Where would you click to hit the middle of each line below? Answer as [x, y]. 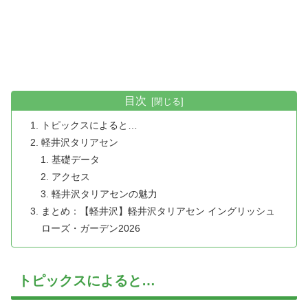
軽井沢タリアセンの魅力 [104, 194]
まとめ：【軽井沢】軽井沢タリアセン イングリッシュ [158, 211]
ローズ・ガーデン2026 [91, 228]
